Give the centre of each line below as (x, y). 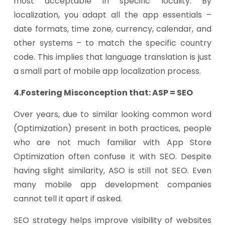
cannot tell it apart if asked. (68, 199)
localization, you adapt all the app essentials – (113, 15)
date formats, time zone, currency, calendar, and (113, 29)
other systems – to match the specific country (113, 43)
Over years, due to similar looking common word (113, 114)
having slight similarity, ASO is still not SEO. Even (113, 171)
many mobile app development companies (113, 185)
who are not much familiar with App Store (113, 142)
